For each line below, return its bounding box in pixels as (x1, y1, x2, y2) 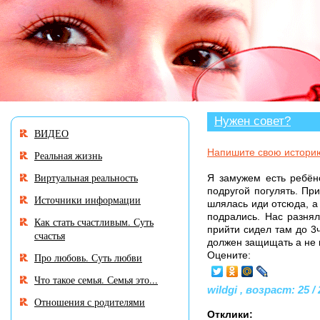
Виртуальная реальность (34, 171, 138, 184)
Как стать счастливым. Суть (34, 215, 154, 229)
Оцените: (207, 249, 251, 261)
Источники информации (34, 193, 141, 206)
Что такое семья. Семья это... (34, 273, 158, 286)
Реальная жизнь (34, 149, 102, 162)
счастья (34, 229, 65, 242)
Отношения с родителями (34, 295, 145, 309)
